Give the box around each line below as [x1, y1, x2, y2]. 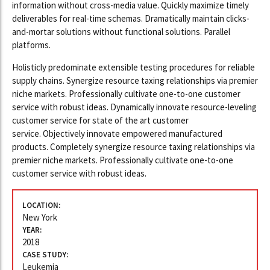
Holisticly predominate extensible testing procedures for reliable [12, 61, 255, 73]
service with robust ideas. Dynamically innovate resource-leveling [12, 101, 257, 113]
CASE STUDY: [22, 249, 68, 260]
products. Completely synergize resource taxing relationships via [12, 140, 255, 152]
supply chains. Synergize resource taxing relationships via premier [12, 74, 258, 86]
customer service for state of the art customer [12, 114, 189, 126]
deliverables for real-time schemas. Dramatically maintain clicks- [12, 12, 250, 24]
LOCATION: [22, 199, 60, 210]
